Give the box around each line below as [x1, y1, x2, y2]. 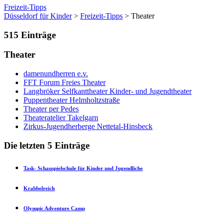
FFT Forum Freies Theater [23, 78, 106, 87]
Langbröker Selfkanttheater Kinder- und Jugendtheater [23, 87, 192, 96]
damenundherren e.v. [23, 69, 88, 78]
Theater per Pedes [23, 105, 79, 113]
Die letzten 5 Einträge [4, 140, 89, 151]
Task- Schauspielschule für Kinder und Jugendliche [23, 165, 143, 171]
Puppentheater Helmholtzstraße [23, 96, 120, 105]
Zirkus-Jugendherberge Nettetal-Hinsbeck [23, 122, 153, 131]
